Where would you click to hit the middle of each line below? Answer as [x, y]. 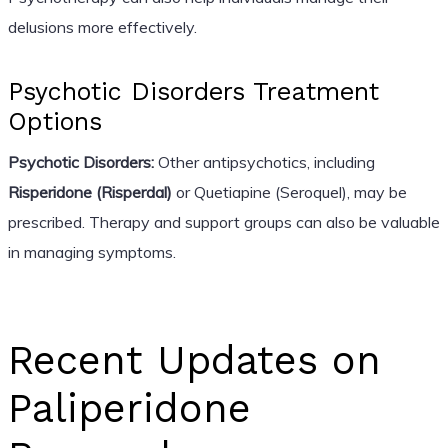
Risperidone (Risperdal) [89, 191]
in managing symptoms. [91, 251]
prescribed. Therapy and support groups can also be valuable [223, 221]
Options [54, 121]
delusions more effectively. [102, 26]
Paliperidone [129, 408]
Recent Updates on [194, 360]
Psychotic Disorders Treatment [193, 91]
